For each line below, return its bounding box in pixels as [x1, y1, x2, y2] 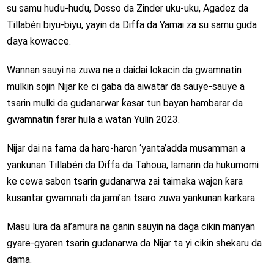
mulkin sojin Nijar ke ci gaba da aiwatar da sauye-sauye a [6, 81, 245, 93]
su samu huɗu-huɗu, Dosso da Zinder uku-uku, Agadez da [6, 2, 248, 15]
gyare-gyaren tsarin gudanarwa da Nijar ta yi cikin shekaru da [6, 237, 262, 250]
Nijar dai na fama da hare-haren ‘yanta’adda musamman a [6, 143, 245, 155]
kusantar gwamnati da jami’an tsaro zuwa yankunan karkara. [6, 192, 257, 204]
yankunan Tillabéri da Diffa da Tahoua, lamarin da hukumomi [6, 159, 259, 171]
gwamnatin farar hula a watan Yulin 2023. [6, 114, 180, 126]
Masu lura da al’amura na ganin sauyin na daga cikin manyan [6, 221, 255, 233]
